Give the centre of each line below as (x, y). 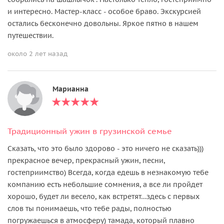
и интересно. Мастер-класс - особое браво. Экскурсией (104, 11)
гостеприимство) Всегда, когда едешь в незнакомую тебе (108, 172)
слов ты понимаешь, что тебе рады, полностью (89, 208)
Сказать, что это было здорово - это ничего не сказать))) (105, 148)
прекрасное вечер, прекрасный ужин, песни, (86, 160)
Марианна (70, 89)
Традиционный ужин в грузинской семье (90, 131)
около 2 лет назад (37, 53)
